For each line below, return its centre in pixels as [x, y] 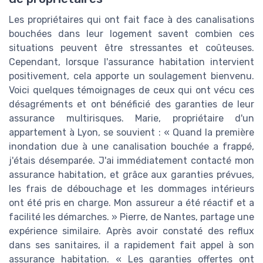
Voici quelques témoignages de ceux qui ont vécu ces [131, 90]
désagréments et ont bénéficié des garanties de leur [131, 104]
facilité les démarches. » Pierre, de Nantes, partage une [131, 217]
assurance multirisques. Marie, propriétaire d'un [131, 118]
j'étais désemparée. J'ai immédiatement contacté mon [131, 160]
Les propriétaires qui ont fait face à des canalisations [131, 19]
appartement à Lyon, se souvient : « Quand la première [131, 132]
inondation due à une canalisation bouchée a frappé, [131, 146]
